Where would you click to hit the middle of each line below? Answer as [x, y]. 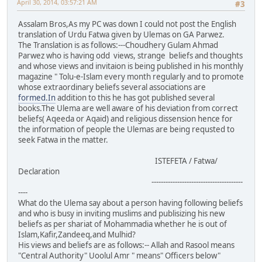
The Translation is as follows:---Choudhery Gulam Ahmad [118, 45]
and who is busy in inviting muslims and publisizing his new [121, 214]
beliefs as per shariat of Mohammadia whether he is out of [123, 224]
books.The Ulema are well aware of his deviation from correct [129, 108]
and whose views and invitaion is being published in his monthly [131, 66]
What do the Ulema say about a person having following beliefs [130, 203]
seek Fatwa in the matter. [63, 140]
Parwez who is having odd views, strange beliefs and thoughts [130, 56]
